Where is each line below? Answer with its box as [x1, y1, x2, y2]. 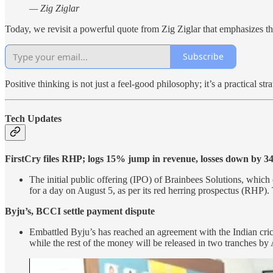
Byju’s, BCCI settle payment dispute [5, 206, 155, 217]
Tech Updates [5, 113, 62, 124]
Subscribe [183, 51, 224, 63]
